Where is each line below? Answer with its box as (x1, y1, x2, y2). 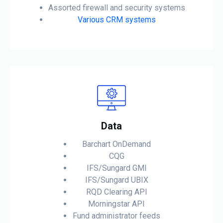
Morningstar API (88, 199, 145, 209)
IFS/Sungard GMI (86, 163, 147, 173)
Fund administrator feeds (73, 211, 160, 221)
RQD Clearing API (86, 187, 147, 197)
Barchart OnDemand (82, 139, 151, 149)
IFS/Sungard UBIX (85, 175, 148, 185)
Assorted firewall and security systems (48, 3, 185, 13)
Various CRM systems (77, 15, 156, 25)
